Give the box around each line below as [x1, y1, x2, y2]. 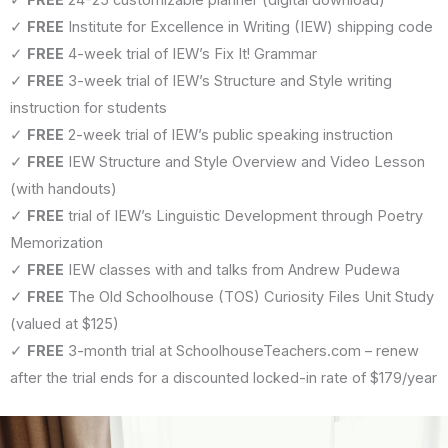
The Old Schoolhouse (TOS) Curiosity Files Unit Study [64, 287, 434, 306]
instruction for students [10, 98, 167, 117]
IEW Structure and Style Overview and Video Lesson [64, 152, 425, 171]
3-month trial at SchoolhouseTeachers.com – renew [64, 341, 419, 360]
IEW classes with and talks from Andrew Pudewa [64, 260, 400, 279]
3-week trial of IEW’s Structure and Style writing [64, 71, 392, 90]
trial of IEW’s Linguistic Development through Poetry [64, 206, 423, 225]
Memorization [10, 233, 103, 252]
